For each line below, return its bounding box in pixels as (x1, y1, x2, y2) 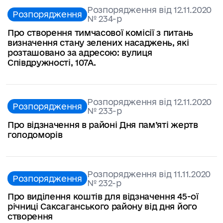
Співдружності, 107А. (7, 57, 96, 67)
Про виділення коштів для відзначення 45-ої (7, 192, 199, 202)
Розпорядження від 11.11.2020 (87, 169, 211, 179)
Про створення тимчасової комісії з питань (7, 27, 193, 37)
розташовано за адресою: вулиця (7, 47, 152, 57)
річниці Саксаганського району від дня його (7, 202, 197, 212)
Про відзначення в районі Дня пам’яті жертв (7, 119, 198, 129)
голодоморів (7, 129, 63, 139)
